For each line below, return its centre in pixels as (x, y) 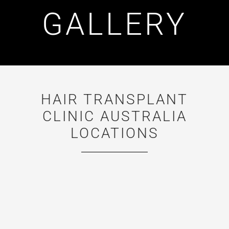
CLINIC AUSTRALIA (114, 117)
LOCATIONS (114, 133)
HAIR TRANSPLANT (114, 100)
